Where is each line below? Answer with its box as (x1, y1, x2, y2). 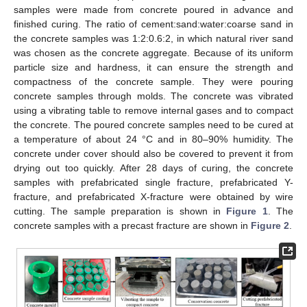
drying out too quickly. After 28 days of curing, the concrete (14, 162, 293, 173)
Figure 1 (226, 205, 268, 217)
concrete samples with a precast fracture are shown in (14, 219, 251, 231)
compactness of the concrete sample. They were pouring (14, 75, 293, 87)
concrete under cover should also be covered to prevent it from (14, 147, 293, 159)
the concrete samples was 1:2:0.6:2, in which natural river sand (14, 32, 293, 44)
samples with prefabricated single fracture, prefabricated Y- (14, 176, 293, 188)
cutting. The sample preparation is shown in (14, 205, 227, 217)
